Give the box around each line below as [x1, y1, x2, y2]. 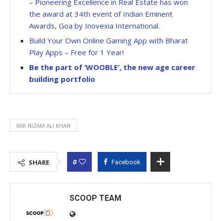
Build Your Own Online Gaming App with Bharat [29, 35, 188, 45]
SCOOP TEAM [70, 193, 121, 203]
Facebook [111, 158, 141, 166]
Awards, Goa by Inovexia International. [29, 20, 160, 31]
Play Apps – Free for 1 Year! [29, 47, 124, 57]
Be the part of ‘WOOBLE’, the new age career [29, 62, 195, 72]
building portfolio [29, 74, 95, 84]
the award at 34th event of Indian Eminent [29, 8, 173, 19]
